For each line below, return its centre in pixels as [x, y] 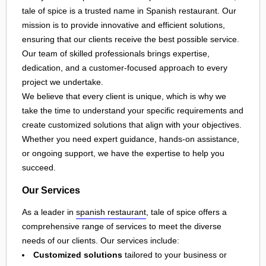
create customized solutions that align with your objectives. [132, 125]
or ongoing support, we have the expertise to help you [123, 153]
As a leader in [49, 212]
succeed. [39, 168]
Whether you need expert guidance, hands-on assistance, [131, 139]
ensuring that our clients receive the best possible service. [131, 39]
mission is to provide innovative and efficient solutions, [123, 25]
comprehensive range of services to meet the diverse [122, 227]
